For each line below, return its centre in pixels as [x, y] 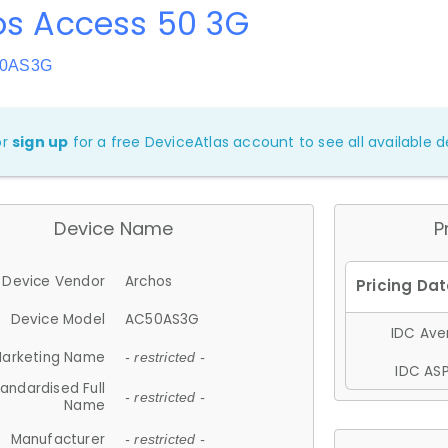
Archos [149, 281]
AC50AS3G [162, 319]
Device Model [57, 319]
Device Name [114, 228]
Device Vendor [53, 281]
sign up [40, 142]
